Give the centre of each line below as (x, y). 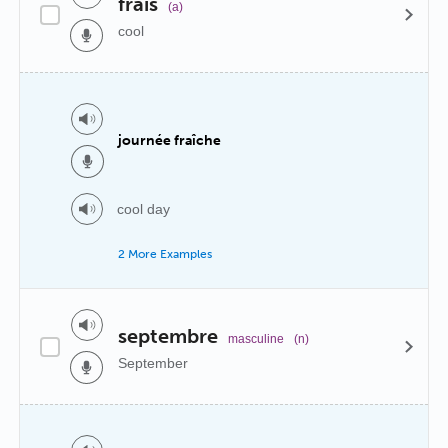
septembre (168, 335)
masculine (256, 338)
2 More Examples (165, 254)
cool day (143, 208)
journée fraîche (169, 140)
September (153, 362)
